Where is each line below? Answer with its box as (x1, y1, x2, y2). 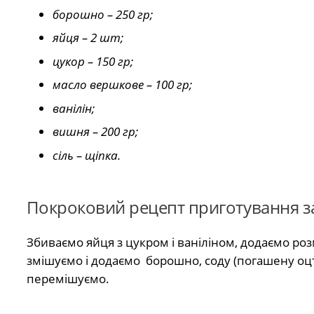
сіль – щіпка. (53, 146, 121, 163)
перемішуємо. (26, 271, 109, 287)
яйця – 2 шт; (53, 29, 123, 46)
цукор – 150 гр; (53, 53, 133, 69)
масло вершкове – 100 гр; (53, 76, 192, 93)
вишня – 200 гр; (53, 123, 138, 140)
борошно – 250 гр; (53, 6, 153, 22)
